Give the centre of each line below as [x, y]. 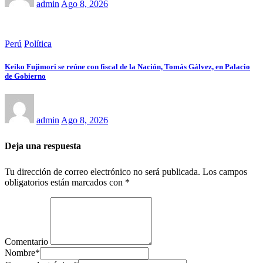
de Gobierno [25, 76]
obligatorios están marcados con [65, 182]
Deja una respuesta [43, 146]
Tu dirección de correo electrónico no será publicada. [102, 171]
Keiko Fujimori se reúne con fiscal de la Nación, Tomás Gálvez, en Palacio [127, 66]
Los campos [225, 171]
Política [38, 43]
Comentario [26, 241]
